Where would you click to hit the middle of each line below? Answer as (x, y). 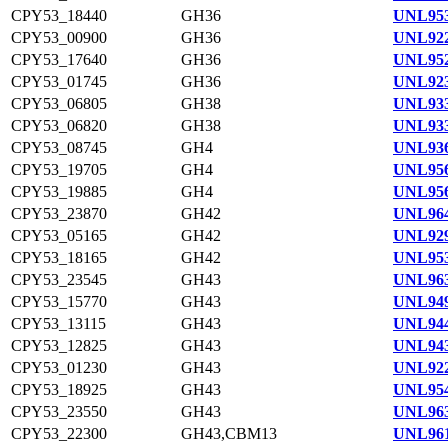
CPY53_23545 (59, 279)
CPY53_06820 (59, 125)
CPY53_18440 (59, 15)
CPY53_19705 (59, 169)
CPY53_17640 (59, 59)
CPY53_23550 (59, 411)
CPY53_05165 (59, 235)
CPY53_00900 (59, 37)
